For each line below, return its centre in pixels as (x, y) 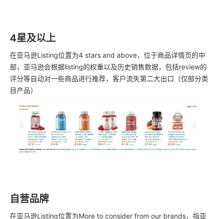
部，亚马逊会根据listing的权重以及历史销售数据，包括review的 (108, 67)
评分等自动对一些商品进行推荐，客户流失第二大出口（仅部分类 (109, 79)
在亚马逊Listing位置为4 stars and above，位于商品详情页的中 (108, 55)
